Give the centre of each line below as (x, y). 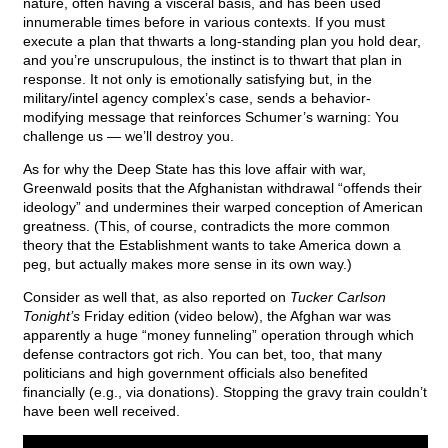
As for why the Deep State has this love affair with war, (194, 169)
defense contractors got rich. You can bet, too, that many (202, 354)
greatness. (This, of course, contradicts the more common (206, 226)
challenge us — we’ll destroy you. (128, 136)
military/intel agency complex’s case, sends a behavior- (197, 98)
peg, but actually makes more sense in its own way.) (187, 264)
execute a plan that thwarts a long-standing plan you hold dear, (222, 41)
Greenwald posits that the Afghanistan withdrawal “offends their (222, 188)
